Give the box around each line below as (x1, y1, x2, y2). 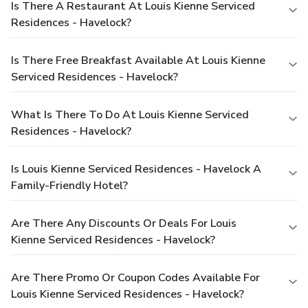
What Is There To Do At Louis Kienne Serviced (11, 107, 249, 122)
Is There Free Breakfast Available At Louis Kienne (11, 52, 265, 68)
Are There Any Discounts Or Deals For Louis (11, 215, 236, 231)
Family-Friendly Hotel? (11, 177, 128, 193)
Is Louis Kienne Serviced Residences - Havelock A (11, 161, 261, 177)
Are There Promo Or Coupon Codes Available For (11, 269, 260, 285)
